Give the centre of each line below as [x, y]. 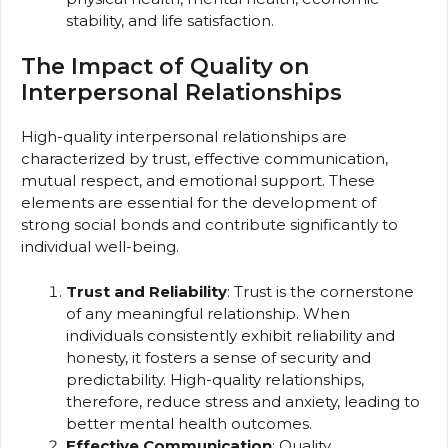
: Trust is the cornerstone [320, 291]
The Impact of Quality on [165, 67]
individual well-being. [100, 247]
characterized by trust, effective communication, [204, 159]
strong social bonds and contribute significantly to [209, 225]
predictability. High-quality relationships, [215, 379]
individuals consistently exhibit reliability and [230, 335]
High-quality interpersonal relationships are [184, 137]
